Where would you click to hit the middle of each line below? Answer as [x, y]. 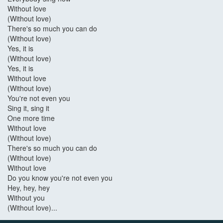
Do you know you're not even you [60, 178]
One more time [31, 118]
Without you [26, 198]
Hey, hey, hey [29, 188]
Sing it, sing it [28, 108]
